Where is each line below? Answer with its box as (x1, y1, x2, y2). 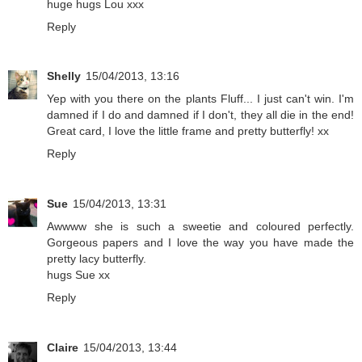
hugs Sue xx (47, 268, 110, 282)
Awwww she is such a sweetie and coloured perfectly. (47, 220, 354, 234)
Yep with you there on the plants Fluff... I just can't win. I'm (47, 92, 354, 106)
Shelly (47, 69, 81, 83)
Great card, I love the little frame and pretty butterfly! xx (47, 124, 329, 138)
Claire (47, 341, 78, 355)
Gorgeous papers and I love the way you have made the (47, 236, 354, 250)
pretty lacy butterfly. (47, 252, 146, 266)
